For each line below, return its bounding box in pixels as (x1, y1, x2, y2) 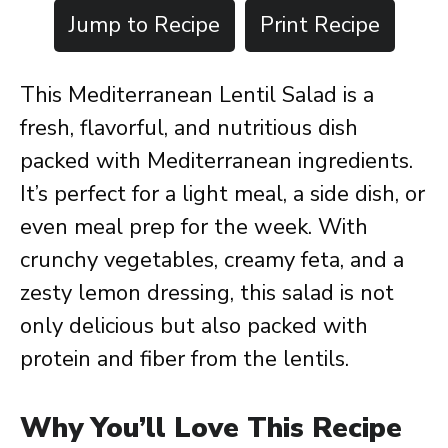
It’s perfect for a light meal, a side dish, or (20, 179, 425, 209)
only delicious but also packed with (20, 311, 368, 341)
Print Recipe (259, 10, 380, 40)
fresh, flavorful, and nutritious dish (20, 113, 358, 143)
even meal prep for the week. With (20, 212, 368, 242)
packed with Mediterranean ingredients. (20, 146, 413, 176)
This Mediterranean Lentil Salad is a (20, 80, 374, 110)
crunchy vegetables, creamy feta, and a (20, 245, 404, 275)
